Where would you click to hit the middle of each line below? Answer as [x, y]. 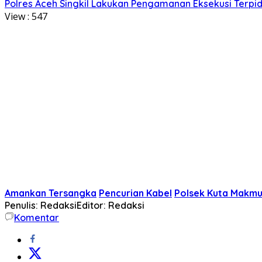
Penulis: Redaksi [41, 205]
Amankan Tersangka [51, 193]
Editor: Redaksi [111, 205]
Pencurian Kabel [135, 193]
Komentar [37, 217]
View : [17, 16]
